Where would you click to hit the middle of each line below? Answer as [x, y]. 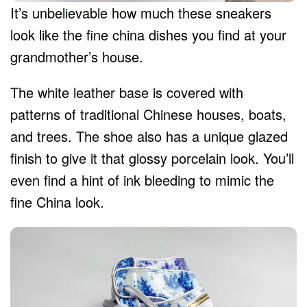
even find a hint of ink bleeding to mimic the [142, 180]
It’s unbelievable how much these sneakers [141, 12]
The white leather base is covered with [127, 92]
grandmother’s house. [79, 56]
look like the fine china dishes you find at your [148, 34]
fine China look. [57, 201]
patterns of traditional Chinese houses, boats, [148, 114]
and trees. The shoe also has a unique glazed [149, 136]
